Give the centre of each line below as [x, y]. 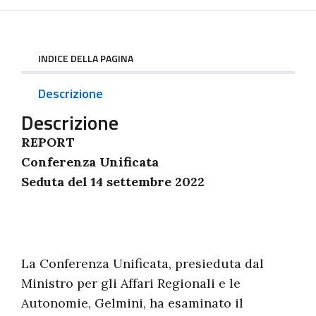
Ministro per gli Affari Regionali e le [131, 283]
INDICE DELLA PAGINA [86, 58]
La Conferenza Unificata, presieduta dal [142, 263]
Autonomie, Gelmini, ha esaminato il [132, 303]
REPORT [48, 142]
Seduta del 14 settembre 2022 [113, 182]
